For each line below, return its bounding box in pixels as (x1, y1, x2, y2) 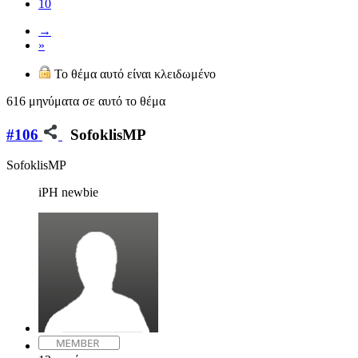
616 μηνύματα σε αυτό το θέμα (6, 93, 165, 108)
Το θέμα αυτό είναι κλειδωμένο (51, 66, 216, 81)
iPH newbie (38, 185, 98, 200)
